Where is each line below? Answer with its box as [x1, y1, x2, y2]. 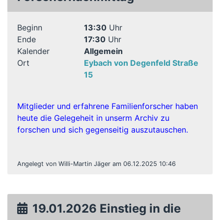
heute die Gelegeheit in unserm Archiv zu [17, 113, 169, 123]
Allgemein [83, 46, 123, 56]
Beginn [17, 23, 42, 32]
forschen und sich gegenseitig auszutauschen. [17, 125, 188, 135]
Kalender [17, 46, 50, 56]
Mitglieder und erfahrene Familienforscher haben [17, 101, 198, 111]
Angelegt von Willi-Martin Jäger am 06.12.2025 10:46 [17, 160, 176, 167]
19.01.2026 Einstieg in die [32, 201, 181, 216]
